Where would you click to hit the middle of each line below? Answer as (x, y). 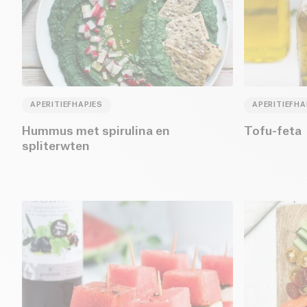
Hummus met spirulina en (96, 131)
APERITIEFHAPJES (66, 105)
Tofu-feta (273, 131)
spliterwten (56, 146)
